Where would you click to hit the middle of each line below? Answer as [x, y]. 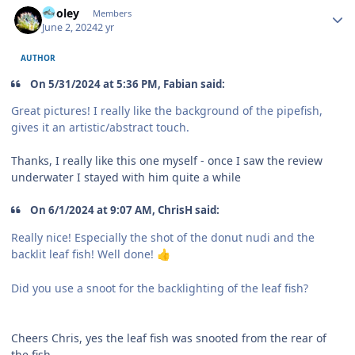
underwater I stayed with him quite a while [126, 177]
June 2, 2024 [70, 28]
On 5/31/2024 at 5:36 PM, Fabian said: [127, 84]
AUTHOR [38, 57]
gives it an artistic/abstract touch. [100, 128]
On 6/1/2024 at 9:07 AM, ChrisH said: [124, 210]
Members [112, 13]
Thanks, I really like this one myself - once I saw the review [167, 161]
